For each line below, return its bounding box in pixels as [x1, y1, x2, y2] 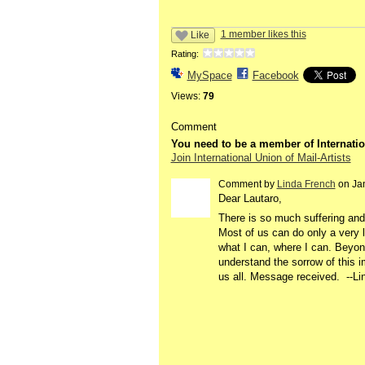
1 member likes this [220, 29, 306, 41]
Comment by [218, 178, 277, 190]
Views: [170, 90, 200, 103]
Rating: [170, 49, 199, 59]
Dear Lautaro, [218, 191, 282, 204]
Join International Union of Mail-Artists [170, 152, 351, 165]
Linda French [276, 178, 336, 190]
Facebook [252, 69, 299, 82]
